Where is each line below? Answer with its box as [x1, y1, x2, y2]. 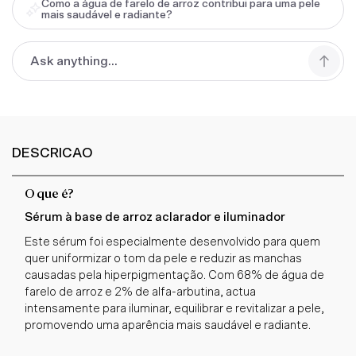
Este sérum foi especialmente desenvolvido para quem [25, 235, 320, 248]
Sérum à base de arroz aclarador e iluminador [25, 211, 285, 223]
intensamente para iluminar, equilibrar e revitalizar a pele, [25, 302, 324, 315]
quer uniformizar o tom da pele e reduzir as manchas [25, 252, 302, 265]
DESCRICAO [12, 146, 93, 161]
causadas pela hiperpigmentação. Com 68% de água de [25, 269, 324, 281]
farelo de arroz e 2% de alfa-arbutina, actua [25, 285, 256, 298]
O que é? [25, 188, 73, 201]
